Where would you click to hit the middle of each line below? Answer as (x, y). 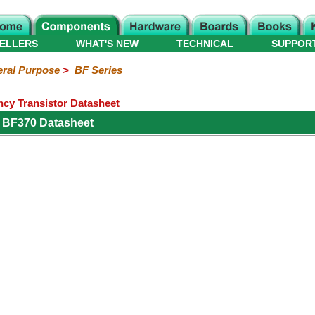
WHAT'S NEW (107, 44)
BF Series (98, 70)
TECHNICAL (205, 44)
